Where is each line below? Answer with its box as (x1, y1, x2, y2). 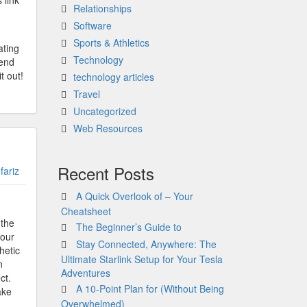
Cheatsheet (60, 204, 111, 218)
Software (73, 19, 112, 32)
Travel (73, 87, 100, 101)
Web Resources (73, 121, 143, 135)
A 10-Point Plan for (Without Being (75, 282, 224, 295)
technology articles (73, 70, 154, 84)
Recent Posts (57, 161, 154, 185)
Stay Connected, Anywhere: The (75, 237, 217, 251)
